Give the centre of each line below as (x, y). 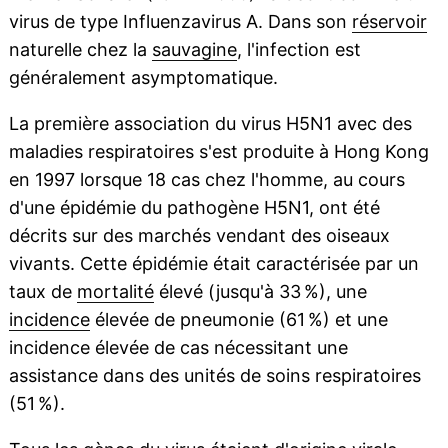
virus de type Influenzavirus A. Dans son (180, 22)
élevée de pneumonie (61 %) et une (238, 320)
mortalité (115, 292)
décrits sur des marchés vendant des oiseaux (199, 236)
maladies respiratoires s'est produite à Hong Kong (218, 152)
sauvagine (194, 50)
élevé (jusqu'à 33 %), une (260, 292)
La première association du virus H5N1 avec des (210, 124)
